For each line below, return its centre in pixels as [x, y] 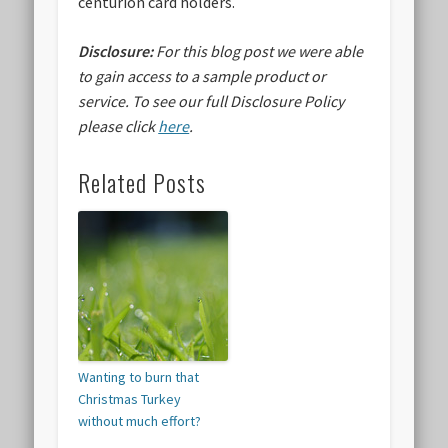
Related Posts [142, 182]
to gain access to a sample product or [202, 76]
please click [118, 126]
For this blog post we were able [260, 51]
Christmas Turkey [130, 399]
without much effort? [140, 421]
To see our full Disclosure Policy [238, 101]
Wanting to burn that [139, 377]
